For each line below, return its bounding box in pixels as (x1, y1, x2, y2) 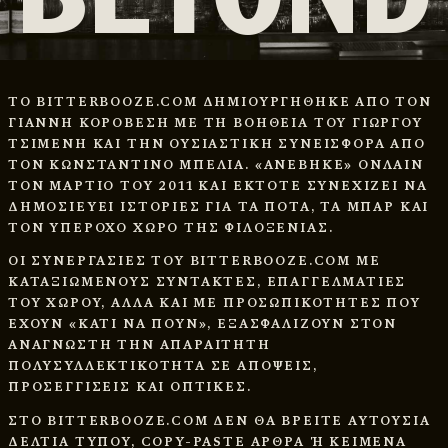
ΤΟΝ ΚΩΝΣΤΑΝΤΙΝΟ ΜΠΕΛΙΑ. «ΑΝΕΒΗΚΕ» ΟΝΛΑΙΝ (8, 157, 424, 174)
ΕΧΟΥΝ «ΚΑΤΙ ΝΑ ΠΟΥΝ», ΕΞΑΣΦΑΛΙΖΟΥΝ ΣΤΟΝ (8, 316, 398, 333)
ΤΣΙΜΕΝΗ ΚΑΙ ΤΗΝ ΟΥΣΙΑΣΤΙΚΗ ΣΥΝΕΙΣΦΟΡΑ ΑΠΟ (8, 136, 426, 153)
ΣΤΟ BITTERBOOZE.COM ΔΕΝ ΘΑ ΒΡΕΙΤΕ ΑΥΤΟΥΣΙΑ (8, 412, 431, 429)
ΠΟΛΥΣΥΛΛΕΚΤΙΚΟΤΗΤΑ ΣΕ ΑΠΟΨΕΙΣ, (8, 358, 318, 375)
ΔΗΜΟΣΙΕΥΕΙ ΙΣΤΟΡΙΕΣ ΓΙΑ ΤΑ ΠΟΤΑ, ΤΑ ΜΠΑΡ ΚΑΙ (8, 199, 430, 216)
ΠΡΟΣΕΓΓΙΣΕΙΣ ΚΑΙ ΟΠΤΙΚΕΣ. (8, 379, 252, 396)
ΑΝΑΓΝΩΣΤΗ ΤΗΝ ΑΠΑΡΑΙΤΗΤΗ (8, 337, 271, 354)
